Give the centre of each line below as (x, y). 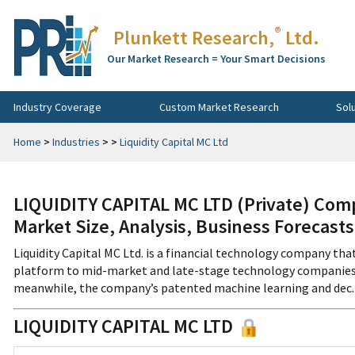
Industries (76, 142)
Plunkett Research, (194, 38)
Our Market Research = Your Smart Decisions (216, 59)
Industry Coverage (57, 107)
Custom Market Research (219, 107)
